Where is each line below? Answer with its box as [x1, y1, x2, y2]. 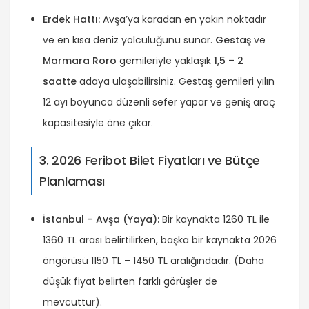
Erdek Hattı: [43, 12, 100, 26]
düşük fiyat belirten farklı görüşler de [43, 274, 217, 288]
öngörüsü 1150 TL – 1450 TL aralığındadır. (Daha [43, 253, 264, 268]
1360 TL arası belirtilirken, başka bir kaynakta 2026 [43, 232, 277, 247]
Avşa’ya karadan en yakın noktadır [100, 12, 266, 26]
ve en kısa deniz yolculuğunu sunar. [43, 32, 215, 47]
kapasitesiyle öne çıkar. [43, 115, 153, 130]
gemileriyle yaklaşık [117, 53, 214, 68]
